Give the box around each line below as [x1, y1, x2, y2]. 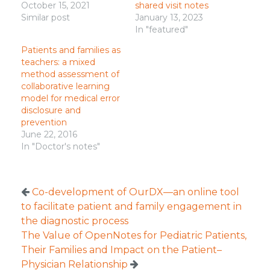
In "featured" [135, 24, 188, 35]
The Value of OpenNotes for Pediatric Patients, [20, 230, 246, 241]
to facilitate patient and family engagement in [20, 201, 242, 212]
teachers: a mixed [20, 57, 95, 67]
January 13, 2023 [135, 12, 203, 23]
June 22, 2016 [20, 129, 77, 140]
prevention [20, 117, 67, 128]
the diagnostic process [20, 215, 128, 227]
